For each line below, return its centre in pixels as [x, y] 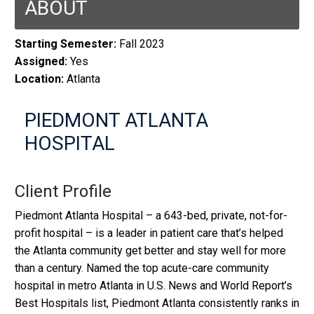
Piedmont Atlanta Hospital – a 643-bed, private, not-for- [151, 216]
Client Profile [63, 192]
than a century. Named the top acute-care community [142, 268]
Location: [39, 79]
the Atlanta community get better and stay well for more [150, 251]
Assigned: [41, 62]
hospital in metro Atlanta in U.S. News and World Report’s [153, 286]
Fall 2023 [141, 44]
